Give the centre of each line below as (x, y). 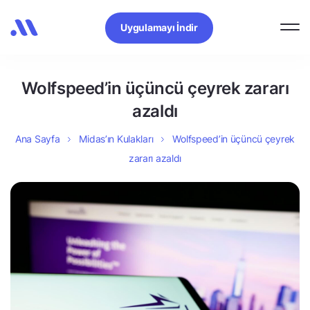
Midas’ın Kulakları (116, 139)
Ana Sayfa (37, 139)
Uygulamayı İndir (159, 27)
